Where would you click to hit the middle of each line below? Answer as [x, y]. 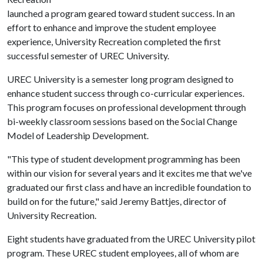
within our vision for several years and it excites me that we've [129, 173]
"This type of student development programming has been [124, 159]
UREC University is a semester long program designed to [120, 79]
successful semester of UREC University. [88, 55]
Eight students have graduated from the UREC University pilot [131, 239]
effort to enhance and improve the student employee [112, 27]
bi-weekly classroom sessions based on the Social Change [122, 121]
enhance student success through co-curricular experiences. [126, 93]
